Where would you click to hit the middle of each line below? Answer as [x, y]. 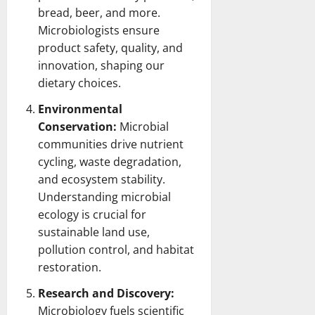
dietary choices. [79, 83]
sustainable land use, [94, 232]
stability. [142, 179]
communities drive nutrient [111, 144]
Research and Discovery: [106, 293]
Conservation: [77, 126]
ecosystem [90, 179]
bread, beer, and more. [99, 12]
